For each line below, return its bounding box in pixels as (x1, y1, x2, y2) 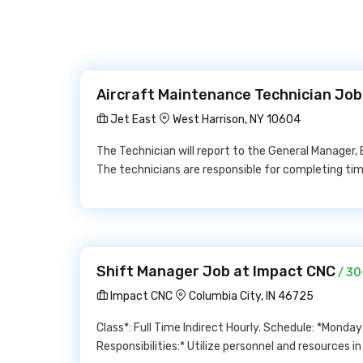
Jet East (108, 113, 156, 126)
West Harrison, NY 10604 (173, 113, 301, 126)
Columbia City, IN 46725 (189, 289, 314, 303)
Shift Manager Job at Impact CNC (96, 263, 335, 280)
